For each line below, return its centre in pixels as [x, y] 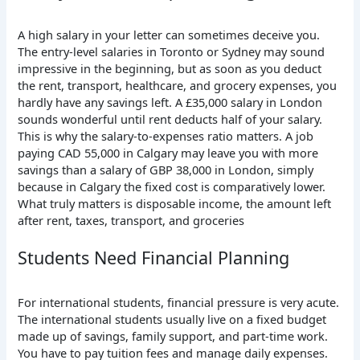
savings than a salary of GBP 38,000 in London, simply [166, 169]
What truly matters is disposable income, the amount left [175, 203]
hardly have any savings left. [97, 102]
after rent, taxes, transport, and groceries [131, 220]
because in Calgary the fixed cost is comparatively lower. [172, 186]
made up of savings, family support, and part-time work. [173, 335]
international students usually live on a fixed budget [184, 319]
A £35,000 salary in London [249, 102]
